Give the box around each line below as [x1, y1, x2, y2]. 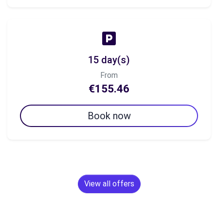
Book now [87, 110, 131, 122]
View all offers [84, 179, 134, 188]
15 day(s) [88, 54, 130, 66]
